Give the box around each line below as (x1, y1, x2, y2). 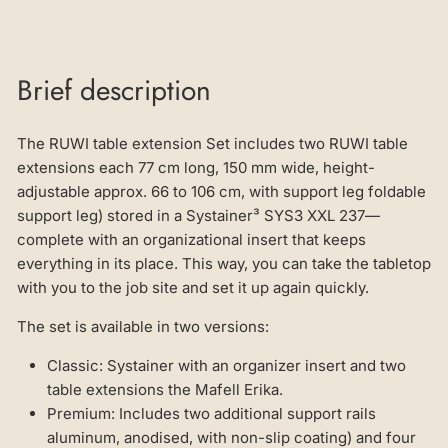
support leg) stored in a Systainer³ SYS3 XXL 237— (17, 206, 380, 226)
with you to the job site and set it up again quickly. (17, 278, 369, 298)
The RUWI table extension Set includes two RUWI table (17, 134, 408, 154)
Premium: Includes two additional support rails (47, 404, 376, 424)
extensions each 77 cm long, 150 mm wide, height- (17, 158, 375, 178)
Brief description (17, 70, 211, 112)
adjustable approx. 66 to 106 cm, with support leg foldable (17, 182, 426, 202)
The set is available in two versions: (17, 317, 269, 337)
